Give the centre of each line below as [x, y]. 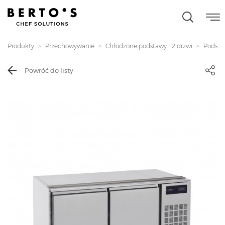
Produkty [21, 46]
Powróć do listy [49, 70]
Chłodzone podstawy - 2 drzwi [149, 46]
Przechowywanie [70, 46]
